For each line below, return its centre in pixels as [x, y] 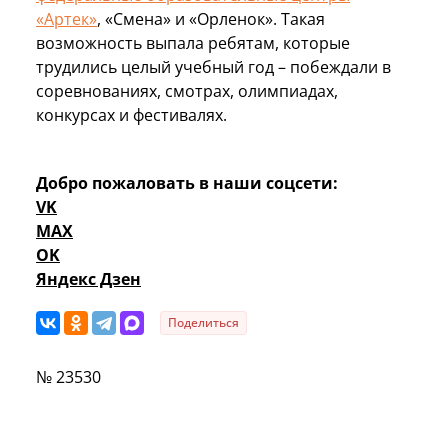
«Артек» [66, 18]
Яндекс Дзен [88, 278]
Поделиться [203, 322]
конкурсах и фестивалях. [137, 114]
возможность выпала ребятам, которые [193, 42]
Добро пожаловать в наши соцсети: [187, 182]
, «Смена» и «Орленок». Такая [211, 18]
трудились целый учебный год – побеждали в [213, 66]
